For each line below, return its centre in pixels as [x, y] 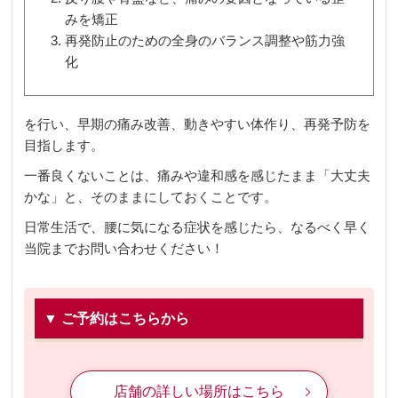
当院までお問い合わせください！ [124, 248]
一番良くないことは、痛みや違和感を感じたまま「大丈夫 [198, 175]
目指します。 [64, 145]
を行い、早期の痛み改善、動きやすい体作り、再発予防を [198, 123]
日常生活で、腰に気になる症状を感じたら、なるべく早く [198, 227]
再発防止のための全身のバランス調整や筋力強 [205, 40]
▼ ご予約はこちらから [116, 318]
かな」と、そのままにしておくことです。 [151, 196]
